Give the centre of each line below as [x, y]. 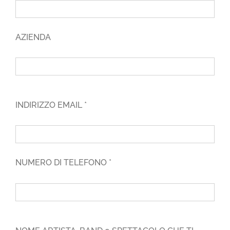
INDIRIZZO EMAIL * [51, 105]
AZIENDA [33, 37]
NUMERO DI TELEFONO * [63, 163]
